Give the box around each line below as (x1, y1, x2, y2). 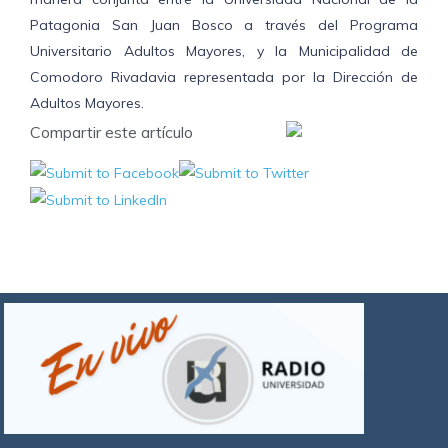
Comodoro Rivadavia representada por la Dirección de (30, 68, 418, 87)
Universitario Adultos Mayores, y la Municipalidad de (30, 42, 418, 61)
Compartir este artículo (30, 122, 193, 143)
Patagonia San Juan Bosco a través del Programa (30, 16, 418, 35)
